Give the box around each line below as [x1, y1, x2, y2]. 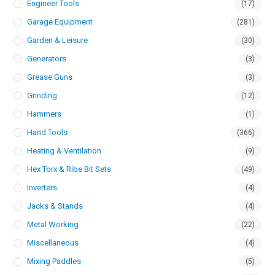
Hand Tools [27, 128, 68, 137]
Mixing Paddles [27, 257, 82, 266]
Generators [27, 54, 67, 63]
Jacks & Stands [27, 201, 83, 211]
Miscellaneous [27, 238, 79, 247]
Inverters [27, 183, 58, 192]
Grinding [27, 91, 58, 100]
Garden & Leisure [27, 36, 88, 45]
